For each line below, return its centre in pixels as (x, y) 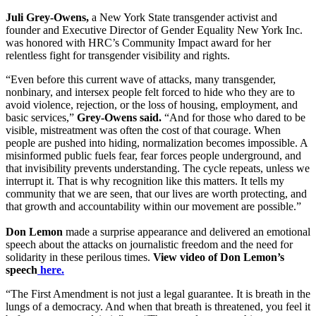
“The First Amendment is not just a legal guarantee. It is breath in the (158, 293)
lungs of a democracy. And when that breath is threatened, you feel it (158, 306)
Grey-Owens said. (121, 117)
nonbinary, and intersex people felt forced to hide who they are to (150, 92)
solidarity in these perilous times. (79, 257)
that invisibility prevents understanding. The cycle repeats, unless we (158, 168)
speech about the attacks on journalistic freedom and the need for (149, 244)
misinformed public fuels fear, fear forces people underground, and (153, 155)
